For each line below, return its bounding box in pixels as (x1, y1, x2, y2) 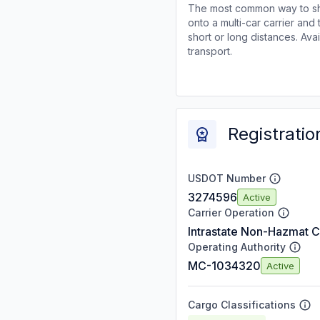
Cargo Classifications (188, 299, 296, 311)
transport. (188, 45, 232, 57)
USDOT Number (188, 172, 266, 184)
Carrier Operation (188, 206, 274, 219)
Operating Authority (188, 241, 286, 253)
